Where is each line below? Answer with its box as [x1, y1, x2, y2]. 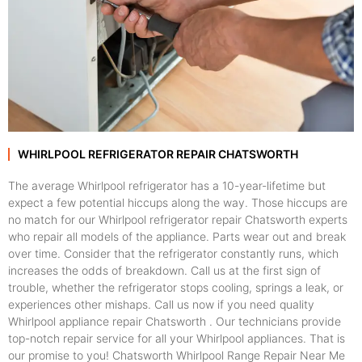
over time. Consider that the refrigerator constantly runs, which [8, 246, 339, 261]
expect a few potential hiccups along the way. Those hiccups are [8, 196, 347, 210]
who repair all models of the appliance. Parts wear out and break [8, 229, 346, 244]
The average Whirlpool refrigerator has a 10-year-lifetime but [8, 179, 326, 193]
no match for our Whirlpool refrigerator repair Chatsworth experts [8, 213, 347, 227]
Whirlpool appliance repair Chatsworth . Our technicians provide [8, 314, 341, 329]
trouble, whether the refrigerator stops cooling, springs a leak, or [8, 280, 343, 295]
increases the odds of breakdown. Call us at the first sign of [8, 263, 321, 278]
